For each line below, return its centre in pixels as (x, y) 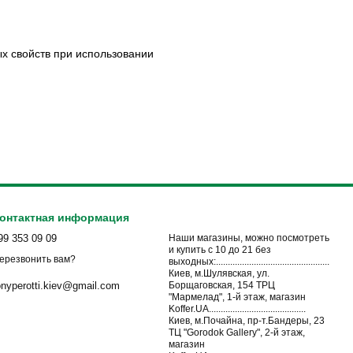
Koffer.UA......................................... (237, 309)
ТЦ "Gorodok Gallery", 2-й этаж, (237, 333)
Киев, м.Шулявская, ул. (219, 273)
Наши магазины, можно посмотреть (249, 238)
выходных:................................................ (249, 262)
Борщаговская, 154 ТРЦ (212, 285)
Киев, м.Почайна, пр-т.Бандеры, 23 (247, 321)
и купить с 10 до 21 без (220, 250)
